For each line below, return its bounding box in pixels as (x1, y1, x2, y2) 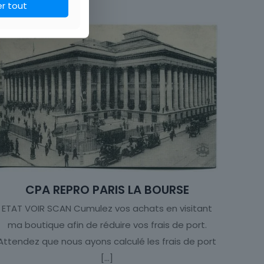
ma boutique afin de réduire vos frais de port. (7, 218, 207, 231)
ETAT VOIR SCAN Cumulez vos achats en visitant (2, 202, 213, 214)
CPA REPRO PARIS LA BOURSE (25, 181, 189, 198)
